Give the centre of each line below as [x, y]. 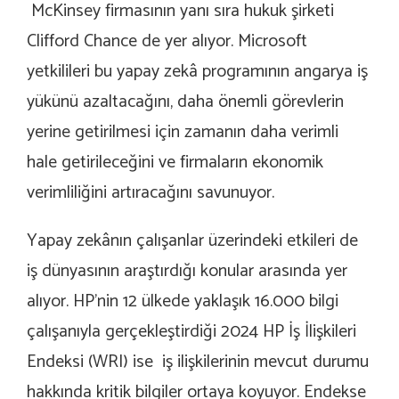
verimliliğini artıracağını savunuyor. [151, 193]
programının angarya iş [283, 72]
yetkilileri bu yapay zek [108, 72]
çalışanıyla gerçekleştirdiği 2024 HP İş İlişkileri [191, 332]
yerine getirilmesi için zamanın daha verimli [183, 133]
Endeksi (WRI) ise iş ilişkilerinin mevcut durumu [198, 362]
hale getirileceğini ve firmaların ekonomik [175, 163]
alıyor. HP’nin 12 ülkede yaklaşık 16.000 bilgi [183, 302]
